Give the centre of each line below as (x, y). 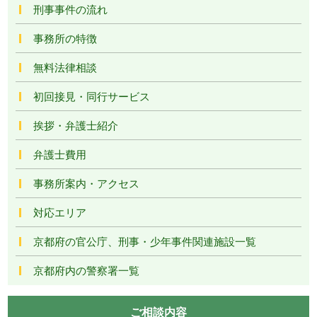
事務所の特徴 (65, 38)
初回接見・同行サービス (92, 96)
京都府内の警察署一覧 (87, 270)
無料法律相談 (65, 67)
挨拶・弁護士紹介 (76, 125)
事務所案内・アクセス (87, 183)
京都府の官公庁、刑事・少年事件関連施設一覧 (145, 241)
